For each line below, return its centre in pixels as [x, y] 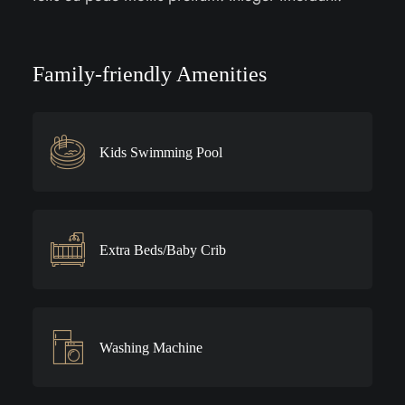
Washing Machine [151, 347]
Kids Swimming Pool [160, 152]
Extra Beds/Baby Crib [162, 250]
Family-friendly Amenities [149, 74]
